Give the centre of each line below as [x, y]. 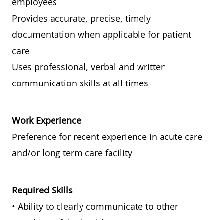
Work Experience [46, 121]
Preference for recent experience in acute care [107, 137]
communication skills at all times [80, 83]
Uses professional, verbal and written [89, 67]
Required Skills [42, 190]
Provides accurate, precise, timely [81, 18]
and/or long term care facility [72, 153]
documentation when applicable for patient [101, 35]
